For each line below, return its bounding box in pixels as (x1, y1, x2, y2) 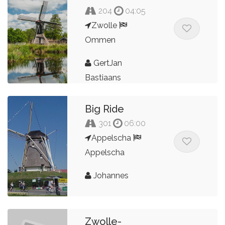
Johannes (91, 171, 129, 180)
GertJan (91, 58, 123, 68)
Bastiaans (85, 73, 122, 82)
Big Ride (85, 103, 125, 115)
